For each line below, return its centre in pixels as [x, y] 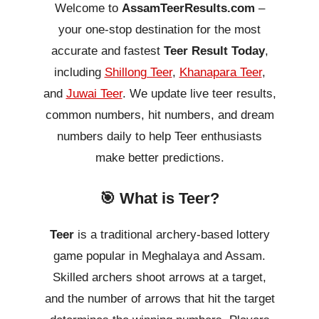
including [79, 73]
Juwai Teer [94, 94]
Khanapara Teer [220, 73]
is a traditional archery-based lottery [172, 235]
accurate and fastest [107, 51]
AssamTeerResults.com [188, 9]
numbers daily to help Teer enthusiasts [159, 137]
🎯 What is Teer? [159, 199]
